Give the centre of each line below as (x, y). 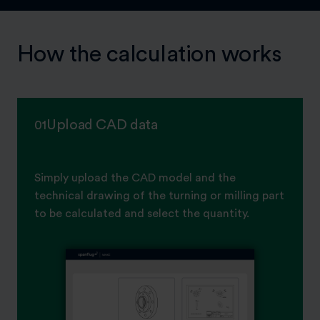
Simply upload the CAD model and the (135, 177)
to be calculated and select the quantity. (142, 213)
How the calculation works (149, 54)
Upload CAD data (102, 125)
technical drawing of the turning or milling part (159, 195)
